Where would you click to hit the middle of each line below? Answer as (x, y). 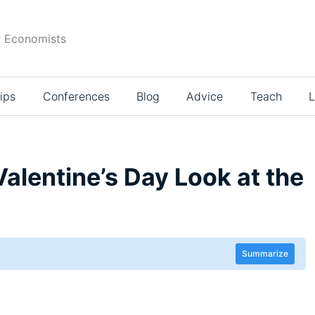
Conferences (76, 97)
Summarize (265, 254)
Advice (205, 97)
